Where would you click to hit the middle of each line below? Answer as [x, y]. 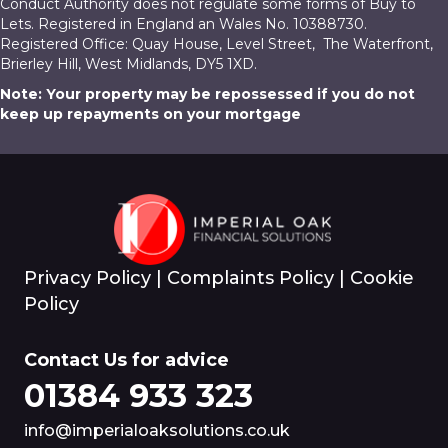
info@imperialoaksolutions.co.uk [157, 430]
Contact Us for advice [126, 360]
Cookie [382, 278]
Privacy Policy [87, 278]
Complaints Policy [250, 278]
